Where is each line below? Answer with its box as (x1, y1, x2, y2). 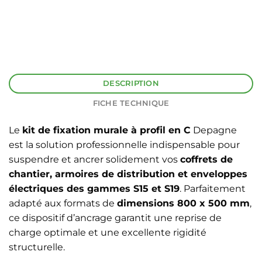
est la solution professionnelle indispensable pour (9, 139, 240, 151)
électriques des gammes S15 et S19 (9, 183, 180, 195)
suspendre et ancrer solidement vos (9, 154, 180, 166)
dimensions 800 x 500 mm (117, 198, 250, 209)
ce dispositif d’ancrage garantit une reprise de (9, 212, 222, 224)
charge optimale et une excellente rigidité (9, 227, 206, 239)
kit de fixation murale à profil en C (22, 125, 191, 136)
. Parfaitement (180, 183, 246, 195)
